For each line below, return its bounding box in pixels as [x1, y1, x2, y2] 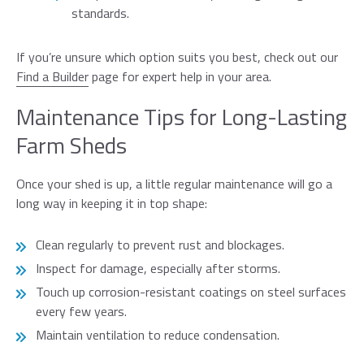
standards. [71, 3, 129, 24]
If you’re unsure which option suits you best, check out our [16, 47, 338, 67]
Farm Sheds [16, 128, 127, 163]
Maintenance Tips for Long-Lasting [16, 99, 347, 135]
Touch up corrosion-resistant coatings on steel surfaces [36, 282, 346, 302]
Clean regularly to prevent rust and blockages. [36, 235, 284, 255]
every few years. [36, 301, 127, 322]
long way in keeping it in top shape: [16, 193, 207, 214]
